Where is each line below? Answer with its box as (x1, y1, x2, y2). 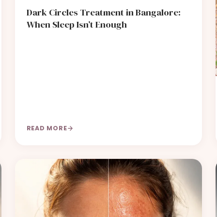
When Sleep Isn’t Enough (26, 18, 127, 31)
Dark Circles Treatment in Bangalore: (26, 6, 181, 19)
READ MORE (26, 124, 67, 133)
